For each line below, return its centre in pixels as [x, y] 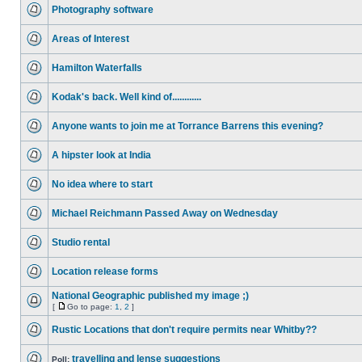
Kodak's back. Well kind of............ [126, 97]
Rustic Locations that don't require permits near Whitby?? [184, 330]
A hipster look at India [101, 155]
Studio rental [81, 242]
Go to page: [91, 307]
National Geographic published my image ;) [150, 296]
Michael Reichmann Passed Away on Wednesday [165, 213]
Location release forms [105, 271]
